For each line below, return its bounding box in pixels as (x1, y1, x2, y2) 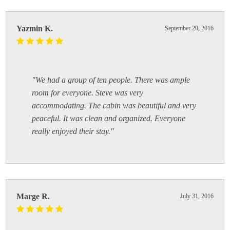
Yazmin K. (16, 24, 53, 33)
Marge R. (16, 191, 50, 201)
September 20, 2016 (164, 24, 214, 32)
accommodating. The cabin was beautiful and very (32, 101, 197, 110)
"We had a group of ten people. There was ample (32, 75, 190, 84)
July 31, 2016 (180, 192, 214, 200)
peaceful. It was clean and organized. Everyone (32, 113, 186, 123)
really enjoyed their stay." (32, 126, 114, 136)
